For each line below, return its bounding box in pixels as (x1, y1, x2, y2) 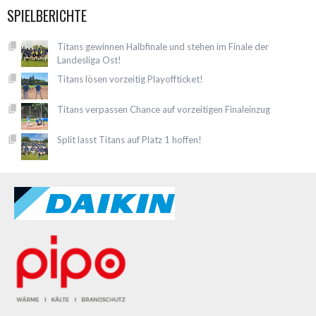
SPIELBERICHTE (7, 5, 87, 27)
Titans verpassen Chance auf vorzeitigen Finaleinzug (57, 104, 271, 116)
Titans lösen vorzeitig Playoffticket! (57, 73, 204, 85)
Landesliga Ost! (57, 54, 122, 66)
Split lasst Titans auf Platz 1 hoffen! (57, 134, 202, 146)
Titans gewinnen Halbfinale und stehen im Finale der (57, 41, 269, 53)
